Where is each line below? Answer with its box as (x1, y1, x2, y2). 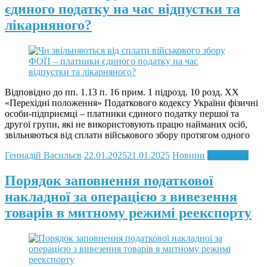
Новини (172, 150, 205, 161)
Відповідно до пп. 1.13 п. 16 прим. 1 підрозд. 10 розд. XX (5, 87, 239, 98)
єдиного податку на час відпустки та (5, 1, 240, 17)
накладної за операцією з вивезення (5, 189, 237, 205)
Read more (207, 150, 249, 161)
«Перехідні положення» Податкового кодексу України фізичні (5, 98, 258, 108)
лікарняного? (5, 17, 92, 33)
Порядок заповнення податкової (5, 173, 213, 189)
